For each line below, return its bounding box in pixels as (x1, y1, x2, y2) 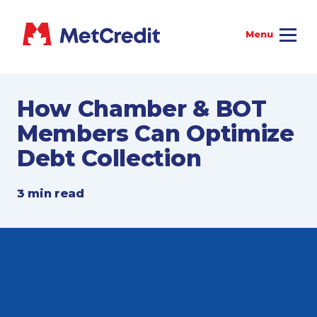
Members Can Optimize (17, 120, 294, 147)
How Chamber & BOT (17, 95, 267, 122)
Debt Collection (17, 144, 202, 172)
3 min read (17, 187, 84, 200)
